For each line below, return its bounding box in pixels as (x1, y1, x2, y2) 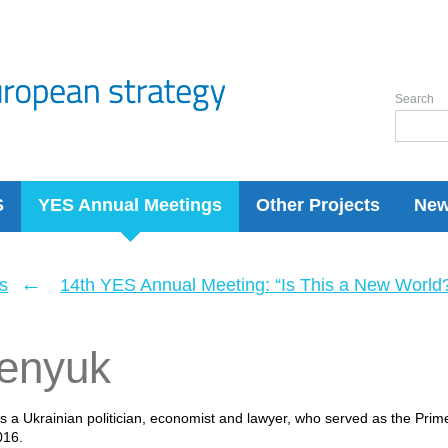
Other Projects (256, 195, 380, 215)
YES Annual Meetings (38, 195, 222, 215)
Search (395, 92, 434, 106)
